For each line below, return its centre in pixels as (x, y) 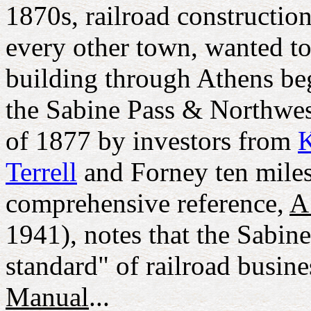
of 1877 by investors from (152, 140)
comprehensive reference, (148, 203)
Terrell (41, 171)
